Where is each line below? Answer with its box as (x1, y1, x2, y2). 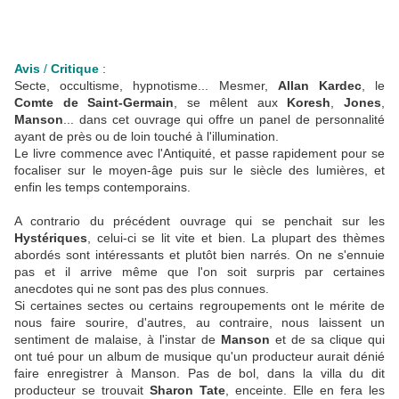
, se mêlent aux (174, 95, 288, 110)
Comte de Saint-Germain (14, 95, 175, 110)
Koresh (287, 95, 331, 110)
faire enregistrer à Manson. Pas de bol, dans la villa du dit (14, 366, 385, 381)
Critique (51, 61, 102, 77)
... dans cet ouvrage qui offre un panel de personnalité (63, 112, 385, 127)
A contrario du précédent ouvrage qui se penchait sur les (14, 214, 385, 229)
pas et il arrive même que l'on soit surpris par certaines (14, 265, 385, 280)
